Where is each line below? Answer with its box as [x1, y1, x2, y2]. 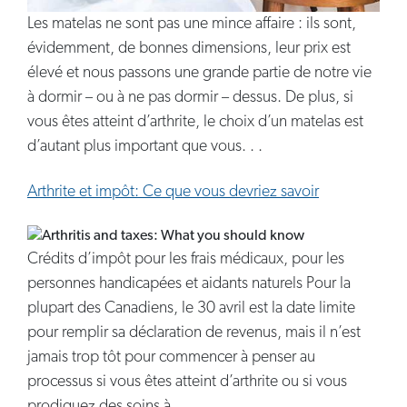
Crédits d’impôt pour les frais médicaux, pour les [27, 250, 344, 268]
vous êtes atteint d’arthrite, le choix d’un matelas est [27, 114, 363, 132]
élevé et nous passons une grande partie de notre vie [27, 65, 372, 83]
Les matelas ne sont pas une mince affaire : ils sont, [27, 15, 356, 34]
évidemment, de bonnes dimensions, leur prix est [27, 40, 351, 58]
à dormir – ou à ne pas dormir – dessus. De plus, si [27, 89, 353, 107]
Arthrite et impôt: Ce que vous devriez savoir [27, 184, 319, 202]
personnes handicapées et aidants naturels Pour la [27, 274, 351, 293]
